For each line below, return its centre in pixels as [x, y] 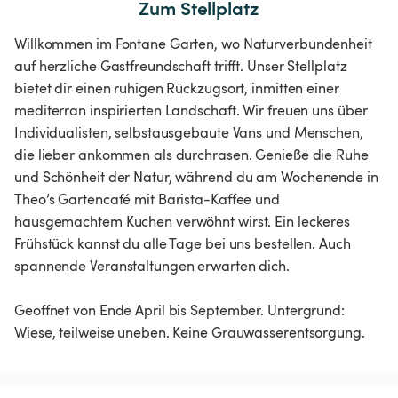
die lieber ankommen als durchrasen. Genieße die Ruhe [191, 155]
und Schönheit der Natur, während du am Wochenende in [196, 177]
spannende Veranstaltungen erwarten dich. [152, 266]
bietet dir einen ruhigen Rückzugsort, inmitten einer [177, 88]
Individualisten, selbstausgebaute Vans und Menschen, [189, 133]
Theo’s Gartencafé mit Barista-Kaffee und [147, 199]
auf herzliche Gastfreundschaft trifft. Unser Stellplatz [181, 66]
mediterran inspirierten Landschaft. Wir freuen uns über [191, 111]
